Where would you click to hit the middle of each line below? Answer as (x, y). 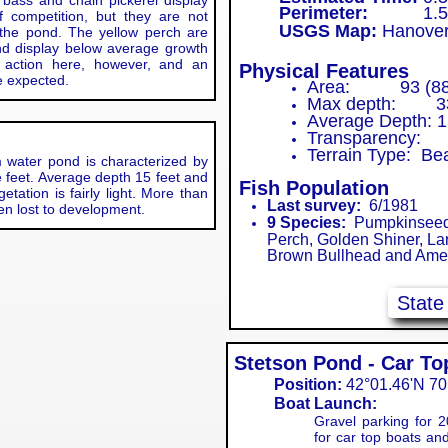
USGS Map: (328, 31)
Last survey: (314, 205)
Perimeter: (326, 13)
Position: (308, 384)
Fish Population (314, 188)
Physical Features (324, 71)
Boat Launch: (325, 403)
